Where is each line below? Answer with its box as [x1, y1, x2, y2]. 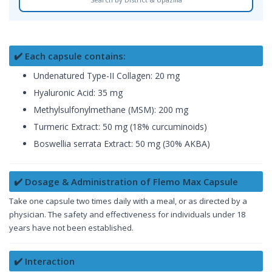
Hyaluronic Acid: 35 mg [33, 86, 123, 98]
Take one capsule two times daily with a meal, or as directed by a [9, 195, 247, 206]
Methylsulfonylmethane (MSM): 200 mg [33, 103, 188, 115]
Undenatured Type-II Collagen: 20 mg [33, 69, 180, 81]
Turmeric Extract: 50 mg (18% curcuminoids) [33, 120, 207, 132]
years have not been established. [9, 222, 134, 233]
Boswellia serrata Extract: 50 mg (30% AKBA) [33, 137, 210, 149]
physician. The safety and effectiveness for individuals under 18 [9, 208, 245, 220]
